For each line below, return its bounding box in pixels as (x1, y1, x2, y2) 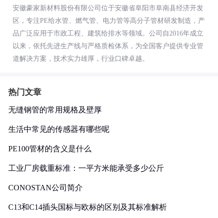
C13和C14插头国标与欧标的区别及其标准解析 (8, 203, 167, 211)
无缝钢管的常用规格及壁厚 (8, 106, 102, 114)
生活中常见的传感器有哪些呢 (8, 125, 109, 133)
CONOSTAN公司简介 (8, 183, 83, 192)
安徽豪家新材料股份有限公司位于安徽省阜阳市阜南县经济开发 (13, 4, 203, 12)
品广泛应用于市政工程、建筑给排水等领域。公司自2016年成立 (13, 30, 203, 37)
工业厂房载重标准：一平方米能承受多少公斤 (8, 164, 164, 172)
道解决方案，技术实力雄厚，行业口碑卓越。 (13, 55, 149, 62)
